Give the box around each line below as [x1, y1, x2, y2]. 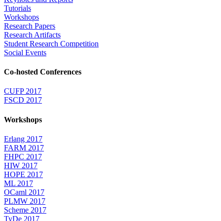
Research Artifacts [4, 30, 61, 39]
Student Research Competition [4, 39, 99, 48]
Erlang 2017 [4, 134, 42, 143]
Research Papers [4, 21, 55, 30]
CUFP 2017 [4, 87, 41, 96]
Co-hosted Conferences [4, 67, 81, 76]
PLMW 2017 [4, 196, 45, 205]
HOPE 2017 [4, 170, 43, 179]
